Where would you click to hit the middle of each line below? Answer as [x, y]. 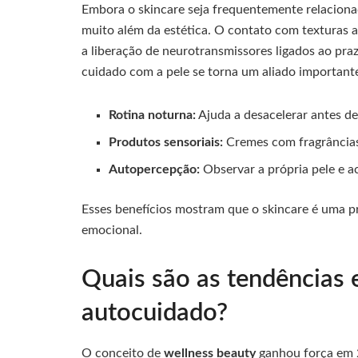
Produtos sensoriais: [166, 142]
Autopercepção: [155, 169]
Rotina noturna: [153, 115]
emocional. [112, 230]
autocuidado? [155, 312]
